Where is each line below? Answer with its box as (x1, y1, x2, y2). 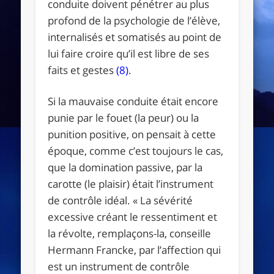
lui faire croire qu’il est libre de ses (48, 46, 210, 61)
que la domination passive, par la (48, 160, 203, 174)
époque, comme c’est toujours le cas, (48, 143, 224, 158)
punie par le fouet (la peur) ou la (48, 110, 199, 125)
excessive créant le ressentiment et (48, 209, 218, 224)
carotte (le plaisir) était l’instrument (48, 176, 214, 191)
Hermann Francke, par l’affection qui (48, 242, 221, 257)
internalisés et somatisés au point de (48, 29, 222, 44)
